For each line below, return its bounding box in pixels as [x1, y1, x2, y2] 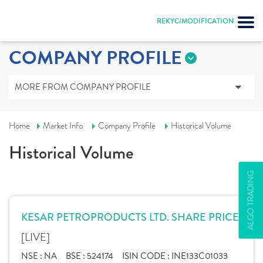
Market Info [43, 120, 83, 131]
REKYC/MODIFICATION [157, 16, 234, 26]
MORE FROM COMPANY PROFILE [15, 80, 151, 93]
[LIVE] [21, 229, 50, 245]
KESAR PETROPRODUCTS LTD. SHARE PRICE [21, 210, 239, 225]
